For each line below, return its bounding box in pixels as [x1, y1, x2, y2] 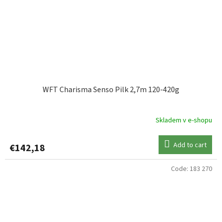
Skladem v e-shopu [156, 115, 212, 126]
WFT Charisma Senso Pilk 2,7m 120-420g [43, 84, 179, 95]
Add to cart [173, 140, 207, 150]
